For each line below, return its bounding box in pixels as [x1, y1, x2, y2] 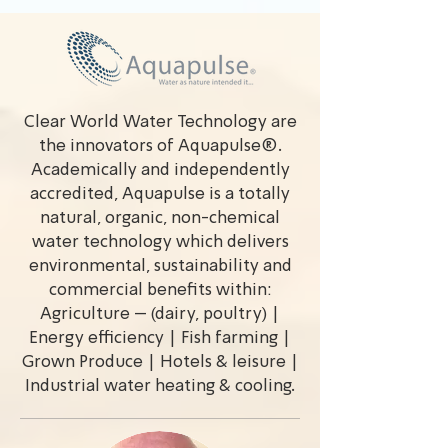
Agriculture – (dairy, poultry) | [40, 306, 280, 323]
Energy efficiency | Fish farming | [29, 330, 291, 347]
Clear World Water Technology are [23, 114, 297, 131]
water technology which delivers [31, 234, 289, 251]
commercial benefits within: [48, 282, 272, 299]
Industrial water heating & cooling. [25, 378, 295, 395]
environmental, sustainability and [28, 258, 292, 275]
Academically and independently [30, 162, 290, 179]
